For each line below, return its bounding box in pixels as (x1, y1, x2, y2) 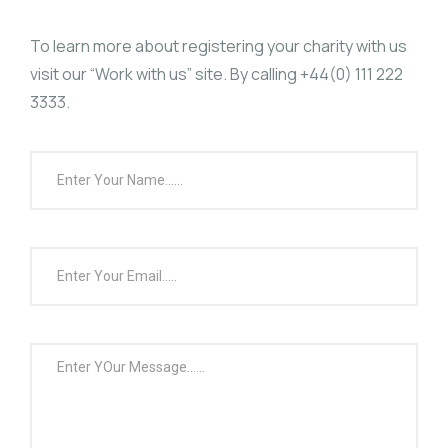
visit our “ (30, 63, 95, 86)
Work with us (95, 63, 187, 86)
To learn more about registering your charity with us (30, 35, 407, 58)
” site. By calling (187, 63, 300, 86)
